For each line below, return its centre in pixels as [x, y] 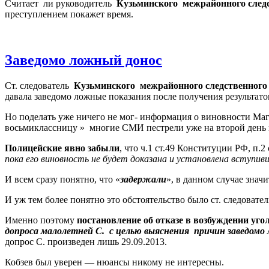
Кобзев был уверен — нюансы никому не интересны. [114, 262]
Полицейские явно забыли [62, 148]
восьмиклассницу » [45, 127]
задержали [143, 179]
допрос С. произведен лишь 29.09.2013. [86, 241]
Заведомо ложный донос [83, 60]
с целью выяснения [149, 231]
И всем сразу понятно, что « [62, 179]
